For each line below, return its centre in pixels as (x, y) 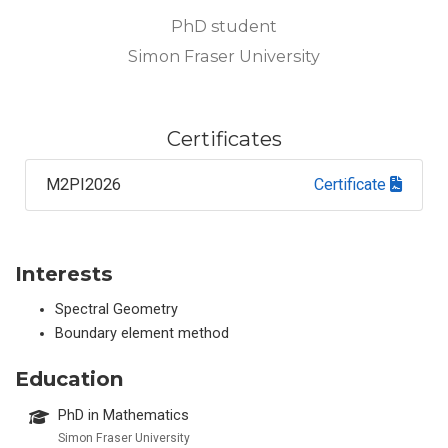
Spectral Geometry (116, 310)
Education (69, 379)
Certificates (224, 138)
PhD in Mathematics (124, 415)
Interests (64, 274)
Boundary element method (142, 334)
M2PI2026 (84, 184)
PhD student (224, 25)
